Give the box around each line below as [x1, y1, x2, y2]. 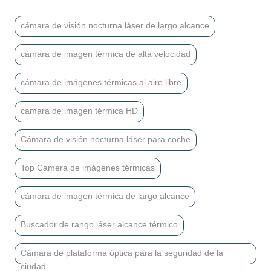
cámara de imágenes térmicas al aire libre [21, 77, 181, 87]
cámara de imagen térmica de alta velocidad [21, 48, 191, 59]
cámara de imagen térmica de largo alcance [21, 191, 189, 201]
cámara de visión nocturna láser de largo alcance [21, 20, 209, 30]
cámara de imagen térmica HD [21, 105, 138, 116]
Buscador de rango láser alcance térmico [21, 219, 178, 229]
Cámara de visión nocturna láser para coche [21, 134, 191, 144]
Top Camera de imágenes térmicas [21, 162, 155, 172]
